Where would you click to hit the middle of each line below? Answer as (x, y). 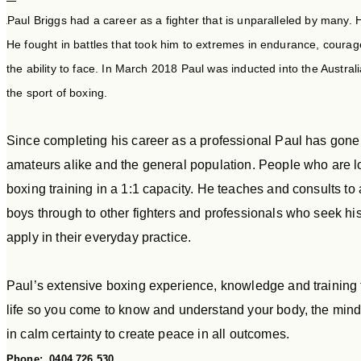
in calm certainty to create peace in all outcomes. (148, 334)
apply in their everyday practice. (99, 238)
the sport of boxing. (57, 93)
